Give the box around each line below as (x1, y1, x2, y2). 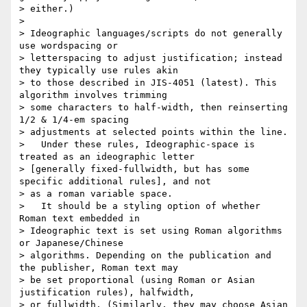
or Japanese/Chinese (19, 238, 123, 249)
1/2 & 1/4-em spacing (19, 114, 129, 125)
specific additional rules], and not (19, 176, 211, 187)
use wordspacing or (19, 40, 118, 51)
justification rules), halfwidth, (19, 287, 195, 298)
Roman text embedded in (19, 213, 140, 224)
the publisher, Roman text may (19, 262, 178, 273)
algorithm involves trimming (19, 90, 167, 101)
